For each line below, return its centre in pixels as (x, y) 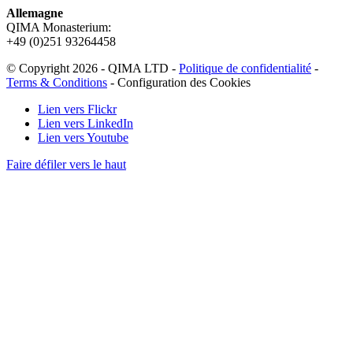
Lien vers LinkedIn (85, 123)
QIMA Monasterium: (59, 27)
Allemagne (35, 13)
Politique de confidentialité (245, 68)
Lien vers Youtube (83, 137)
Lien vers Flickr (77, 109)
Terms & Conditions (57, 82)
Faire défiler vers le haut (66, 164)
